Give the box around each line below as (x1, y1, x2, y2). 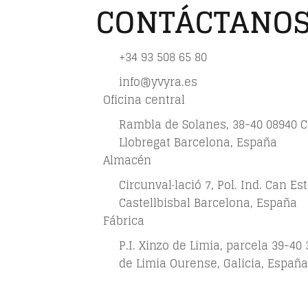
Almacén (103, 151, 151, 170)
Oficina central (103, 90, 185, 109)
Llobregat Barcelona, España (118, 133, 277, 152)
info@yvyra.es (118, 72, 197, 91)
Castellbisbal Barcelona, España (118, 193, 297, 212)
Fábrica (103, 211, 144, 230)
